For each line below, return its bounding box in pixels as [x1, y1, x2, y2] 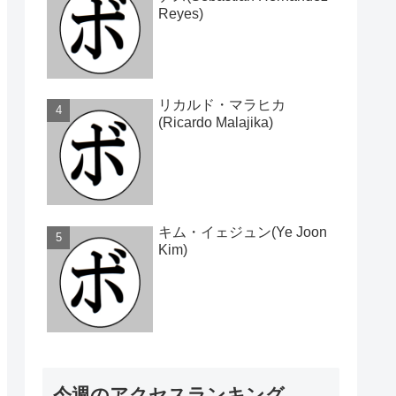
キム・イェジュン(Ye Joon [158, 224, 327, 240]
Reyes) [158, 5, 203, 21]
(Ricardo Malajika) [158, 115, 273, 131]
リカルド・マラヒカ [158, 97, 286, 113]
